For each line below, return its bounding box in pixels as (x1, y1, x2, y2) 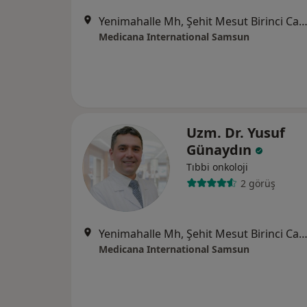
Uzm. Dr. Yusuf (186, 123, 285, 143)
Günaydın (186, 140, 255, 160)
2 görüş (240, 176, 275, 190)
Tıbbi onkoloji (186, 160, 248, 174)
